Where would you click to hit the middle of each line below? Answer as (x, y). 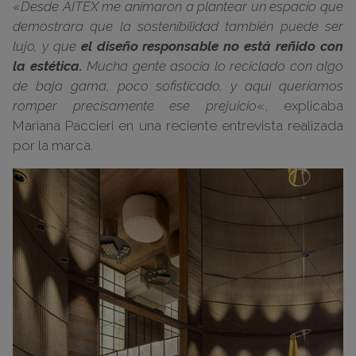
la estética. (48, 66)
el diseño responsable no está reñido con (212, 46)
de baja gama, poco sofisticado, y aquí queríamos (178, 86)
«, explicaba (300, 106)
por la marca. (53, 146)
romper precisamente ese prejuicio (135, 106)
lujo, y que (47, 46)
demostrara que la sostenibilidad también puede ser (178, 27)
